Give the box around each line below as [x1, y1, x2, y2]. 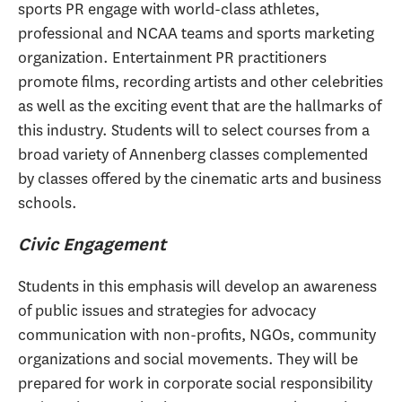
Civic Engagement [18, 233, 166, 254]
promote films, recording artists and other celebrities [18, 70, 383, 92]
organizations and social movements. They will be [18, 347, 358, 370]
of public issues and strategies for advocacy [18, 299, 316, 321]
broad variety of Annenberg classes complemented [18, 143, 368, 165]
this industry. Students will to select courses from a [18, 118, 370, 141]
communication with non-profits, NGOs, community [18, 323, 376, 345]
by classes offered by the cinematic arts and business [18, 167, 381, 189]
